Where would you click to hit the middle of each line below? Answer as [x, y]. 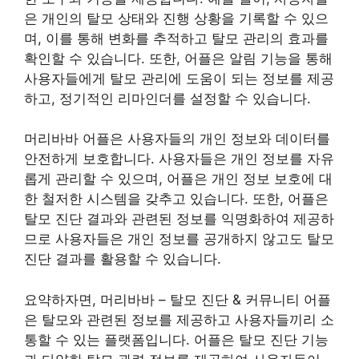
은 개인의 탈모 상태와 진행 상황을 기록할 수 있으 [176, 18]
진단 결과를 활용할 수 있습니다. [123, 259]
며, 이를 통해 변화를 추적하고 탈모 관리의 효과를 [176, 38]
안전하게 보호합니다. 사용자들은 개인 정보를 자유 [179, 159]
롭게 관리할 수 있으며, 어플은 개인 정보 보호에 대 [178, 179]
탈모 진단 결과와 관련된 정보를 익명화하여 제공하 [179, 219]
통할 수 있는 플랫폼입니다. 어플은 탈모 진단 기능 [176, 339]
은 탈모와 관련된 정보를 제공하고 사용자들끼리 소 [179, 319]
